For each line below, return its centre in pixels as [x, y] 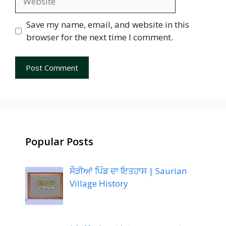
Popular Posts [59, 141]
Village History [99, 183]
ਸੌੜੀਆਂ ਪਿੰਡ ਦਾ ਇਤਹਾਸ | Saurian [128, 171]
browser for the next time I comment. [99, 37]
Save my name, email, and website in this [107, 24]
